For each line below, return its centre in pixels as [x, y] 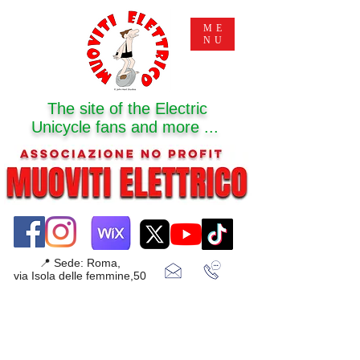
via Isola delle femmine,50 [80, 276]
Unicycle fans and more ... [127, 127]
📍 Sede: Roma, [80, 263]
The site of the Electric [127, 108]
